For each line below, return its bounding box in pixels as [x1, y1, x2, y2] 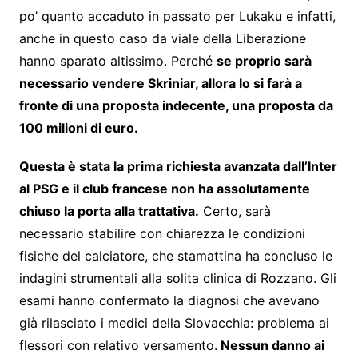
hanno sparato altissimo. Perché [18, 53, 217, 70]
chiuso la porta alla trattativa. [18, 203, 199, 220]
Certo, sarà [198, 203, 271, 220]
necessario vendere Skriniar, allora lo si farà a [18, 75, 302, 92]
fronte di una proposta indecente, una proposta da [18, 97, 333, 114]
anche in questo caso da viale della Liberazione [18, 30, 306, 47]
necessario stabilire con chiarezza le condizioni [18, 225, 305, 242]
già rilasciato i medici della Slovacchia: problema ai [18, 315, 329, 332]
